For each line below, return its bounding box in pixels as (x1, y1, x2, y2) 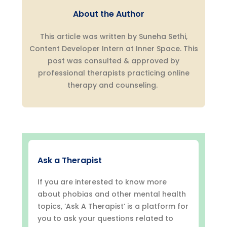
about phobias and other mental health (37, 189, 186, 200)
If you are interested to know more (37, 177, 167, 187)
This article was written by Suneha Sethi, (40, 31, 187, 42)
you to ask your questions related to (37, 213, 174, 224)
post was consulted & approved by (48, 56, 179, 66)
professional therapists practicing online (37, 68, 190, 79)
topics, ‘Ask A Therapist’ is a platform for (37, 201, 189, 212)
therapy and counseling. (67, 80, 160, 91)
